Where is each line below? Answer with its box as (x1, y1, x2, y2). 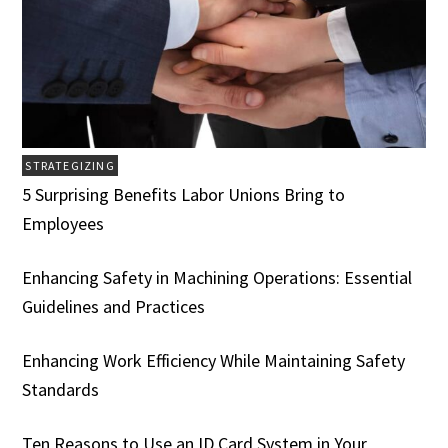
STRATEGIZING (25, 157, 115, 173)
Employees (22, 211, 105, 235)
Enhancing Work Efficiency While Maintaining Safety (22, 348, 406, 372)
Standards (22, 377, 100, 401)
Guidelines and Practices (22, 294, 206, 318)
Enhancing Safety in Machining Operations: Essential (22, 265, 413, 289)
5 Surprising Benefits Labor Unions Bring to (22, 182, 346, 206)
